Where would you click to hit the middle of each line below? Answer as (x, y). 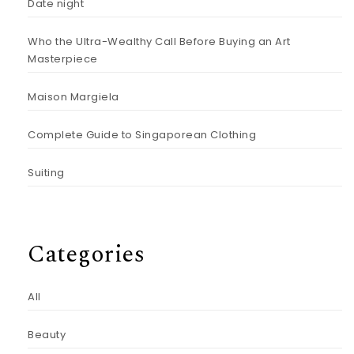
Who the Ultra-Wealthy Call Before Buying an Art (159, 41)
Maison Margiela (73, 96)
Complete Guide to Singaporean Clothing (142, 134)
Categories (86, 254)
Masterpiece (63, 58)
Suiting (46, 172)
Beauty (47, 335)
